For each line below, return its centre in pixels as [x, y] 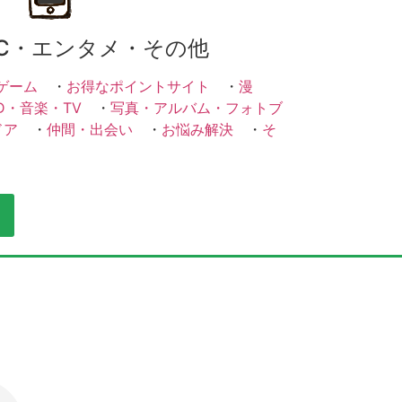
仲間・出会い [90, 130]
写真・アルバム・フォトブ [197, 108]
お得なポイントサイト [138, 87]
